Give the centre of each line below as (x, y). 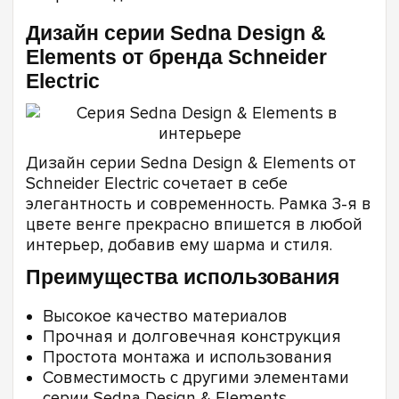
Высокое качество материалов (165, 317)
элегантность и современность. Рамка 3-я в (199, 204)
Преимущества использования (183, 277)
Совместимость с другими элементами (196, 379)
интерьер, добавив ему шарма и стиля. (179, 245)
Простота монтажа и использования (187, 358)
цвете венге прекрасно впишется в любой (194, 224)
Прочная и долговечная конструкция (192, 338)
